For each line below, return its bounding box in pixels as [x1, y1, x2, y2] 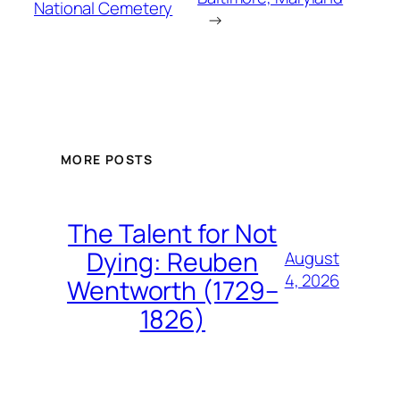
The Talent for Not [68, 215, 278, 251]
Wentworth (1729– [67, 272, 279, 308]
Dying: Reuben [87, 244, 259, 279]
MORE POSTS [61, 150, 153, 168]
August [284, 246, 339, 271]
